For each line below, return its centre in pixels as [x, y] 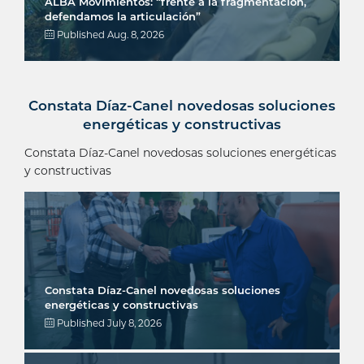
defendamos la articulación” [123, 17]
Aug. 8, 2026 [136, 35]
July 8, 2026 [134, 324]
